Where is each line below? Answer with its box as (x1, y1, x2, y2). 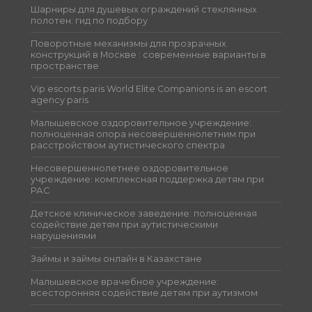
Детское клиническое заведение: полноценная (31, 208, 258, 219)
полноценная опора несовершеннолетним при (31, 128, 256, 139)
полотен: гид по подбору (31, 15, 148, 26)
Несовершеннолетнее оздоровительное (31, 162, 229, 173)
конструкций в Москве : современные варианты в (31, 49, 267, 60)
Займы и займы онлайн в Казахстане (31, 253, 203, 264)
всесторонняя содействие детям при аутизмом (31, 287, 258, 298)
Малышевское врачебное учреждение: (31, 276, 219, 287)
